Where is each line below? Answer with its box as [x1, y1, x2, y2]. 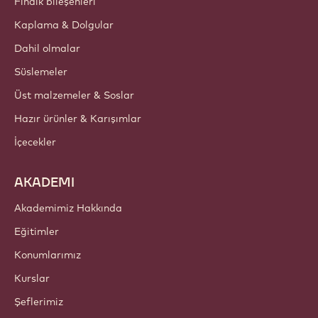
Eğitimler [14, 225, 59, 238]
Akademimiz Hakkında [14, 202, 122, 215]
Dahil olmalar [14, 42, 80, 55]
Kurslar [14, 272, 50, 285]
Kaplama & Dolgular [14, 18, 114, 32]
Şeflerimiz [14, 295, 63, 309]
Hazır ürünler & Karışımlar [14, 112, 141, 126]
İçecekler [14, 136, 56, 149]
